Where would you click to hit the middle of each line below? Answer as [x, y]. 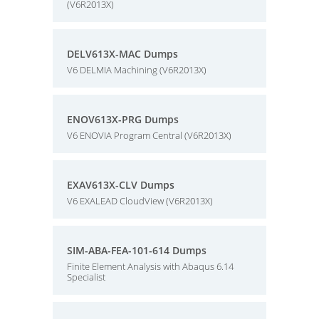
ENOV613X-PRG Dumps [123, 119]
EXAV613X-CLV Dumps [121, 185]
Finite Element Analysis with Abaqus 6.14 [150, 266]
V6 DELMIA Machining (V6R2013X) [137, 70]
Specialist [86, 277]
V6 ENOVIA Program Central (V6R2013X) [149, 135]
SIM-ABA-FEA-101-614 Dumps [137, 250]
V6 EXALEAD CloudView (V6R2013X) [140, 201]
